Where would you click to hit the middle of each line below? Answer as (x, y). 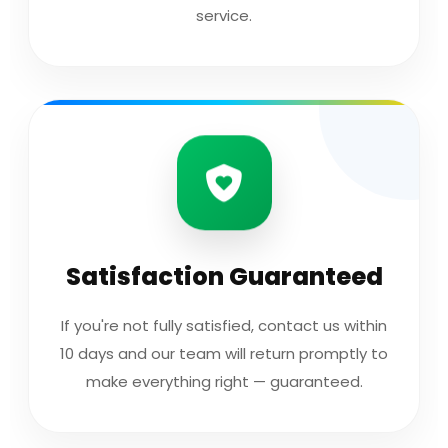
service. (224, 15)
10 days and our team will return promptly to (224, 353)
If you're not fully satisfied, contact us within (224, 325)
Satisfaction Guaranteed (224, 276)
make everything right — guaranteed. (224, 381)
